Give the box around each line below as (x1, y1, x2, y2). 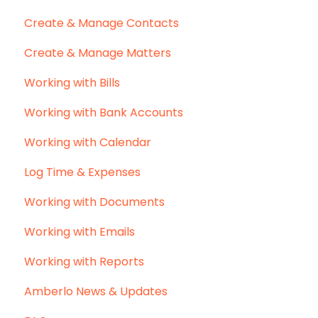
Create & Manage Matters (24, 45, 171, 62)
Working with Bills (24, 75, 120, 92)
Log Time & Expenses (24, 164, 141, 181)
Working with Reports (24, 253, 144, 270)
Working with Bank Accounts (24, 104, 183, 121)
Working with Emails (24, 224, 135, 241)
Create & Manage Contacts (24, 15, 179, 32)
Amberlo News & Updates (24, 283, 168, 300)
